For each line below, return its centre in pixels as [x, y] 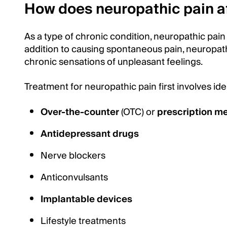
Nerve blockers [73, 156]
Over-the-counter [80, 112]
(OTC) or [138, 112]
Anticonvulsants [74, 178]
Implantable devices [86, 199]
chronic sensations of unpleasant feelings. [113, 62]
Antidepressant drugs [90, 134]
